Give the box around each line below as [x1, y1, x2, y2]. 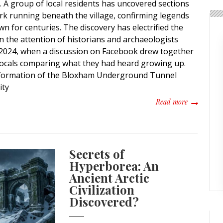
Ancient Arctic [69, 169, 150, 186]
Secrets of [69, 145, 124, 162]
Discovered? [69, 193, 139, 210]
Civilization [69, 181, 135, 198]
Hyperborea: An [69, 157, 159, 174]
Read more [155, 97, 188, 107]
